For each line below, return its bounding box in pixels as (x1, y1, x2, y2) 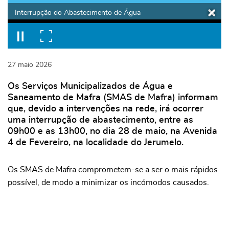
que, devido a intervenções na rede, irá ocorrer (8, 104, 203, 113)
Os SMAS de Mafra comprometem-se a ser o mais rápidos (8, 165, 218, 174)
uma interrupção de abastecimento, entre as (8, 115, 193, 125)
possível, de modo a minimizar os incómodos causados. (8, 178, 209, 187)
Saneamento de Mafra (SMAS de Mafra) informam (8, 93, 218, 102)
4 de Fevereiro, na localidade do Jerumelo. (8, 138, 184, 147)
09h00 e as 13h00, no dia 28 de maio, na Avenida (8, 126, 217, 136)
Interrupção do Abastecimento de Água (15, 9, 141, 16)
